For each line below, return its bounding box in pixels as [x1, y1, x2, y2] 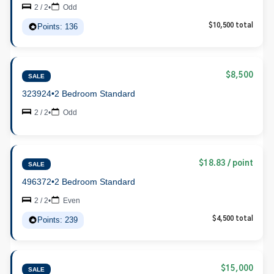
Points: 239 [37, 215, 78, 224]
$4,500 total [212, 215, 254, 222]
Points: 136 [37, 21, 78, 31]
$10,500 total [209, 21, 254, 29]
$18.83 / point [199, 159, 254, 168]
